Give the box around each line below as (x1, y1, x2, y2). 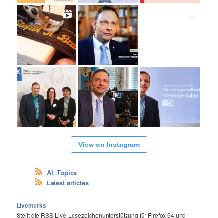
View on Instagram (78, 140, 140, 148)
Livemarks (17, 201, 47, 210)
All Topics (46, 168, 77, 178)
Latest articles (46, 178, 89, 188)
